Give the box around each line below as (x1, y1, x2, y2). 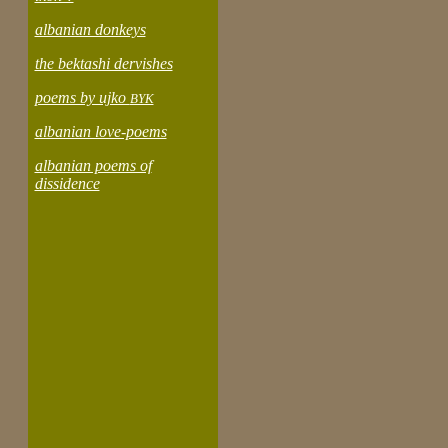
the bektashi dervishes (34, 55, 173, 72)
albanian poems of (34, 157, 152, 174)
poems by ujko (34, 89, 130, 106)
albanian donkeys (34, 21, 146, 38)
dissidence (34, 175, 100, 192)
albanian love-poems (34, 123, 167, 140)
